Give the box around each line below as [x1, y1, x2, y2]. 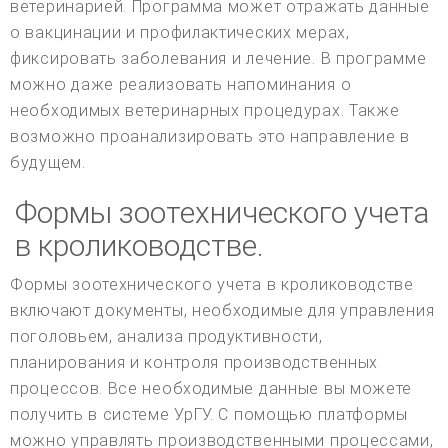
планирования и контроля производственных [10, 352, 379, 372]
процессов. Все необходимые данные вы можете [10, 378, 413, 398]
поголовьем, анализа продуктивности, [10, 326, 323, 346]
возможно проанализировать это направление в [10, 126, 411, 146]
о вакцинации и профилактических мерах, [10, 22, 350, 42]
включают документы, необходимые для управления [10, 300, 435, 320]
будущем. [10, 152, 86, 172]
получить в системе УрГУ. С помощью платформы [10, 404, 408, 424]
